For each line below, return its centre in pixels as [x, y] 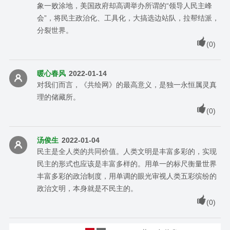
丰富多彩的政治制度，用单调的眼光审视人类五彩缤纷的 [127, 176]
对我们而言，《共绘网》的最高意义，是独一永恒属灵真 [127, 84]
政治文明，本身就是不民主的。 [87, 188]
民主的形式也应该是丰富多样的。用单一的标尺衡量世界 [127, 164]
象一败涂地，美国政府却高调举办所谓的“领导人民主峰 [124, 5]
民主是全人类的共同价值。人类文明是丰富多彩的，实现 [127, 151]
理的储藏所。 [58, 97]
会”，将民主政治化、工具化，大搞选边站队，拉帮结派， [128, 18]
